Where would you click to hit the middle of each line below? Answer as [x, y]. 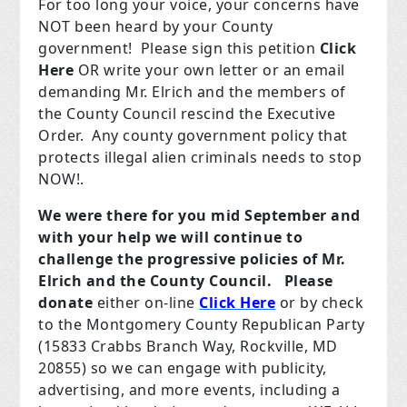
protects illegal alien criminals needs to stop [200, 158]
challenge [78, 259]
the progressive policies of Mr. [232, 259]
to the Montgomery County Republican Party [202, 325]
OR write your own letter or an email [211, 70]
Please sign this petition [230, 49]
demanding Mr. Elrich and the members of [192, 92]
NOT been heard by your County [156, 27]
